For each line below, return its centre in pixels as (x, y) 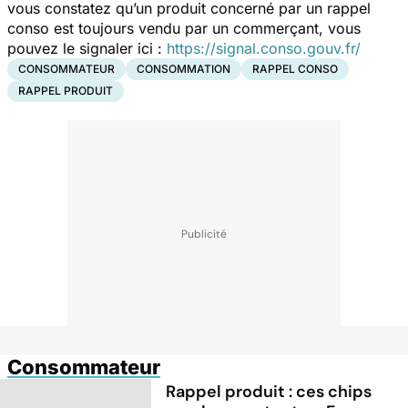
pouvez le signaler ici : (87, 48)
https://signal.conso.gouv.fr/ (264, 48)
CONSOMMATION (184, 68)
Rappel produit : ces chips (269, 391)
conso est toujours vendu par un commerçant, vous (184, 28)
